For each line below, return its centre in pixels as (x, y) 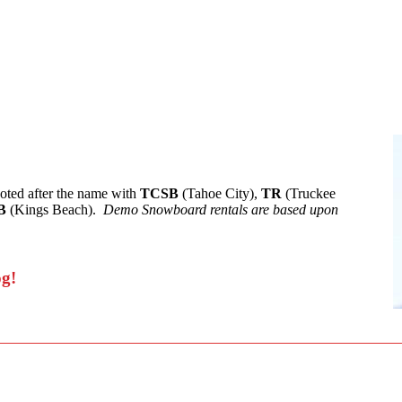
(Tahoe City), (218, 193)
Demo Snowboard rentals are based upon (221, 210)
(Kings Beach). (55, 210)
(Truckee (309, 193)
